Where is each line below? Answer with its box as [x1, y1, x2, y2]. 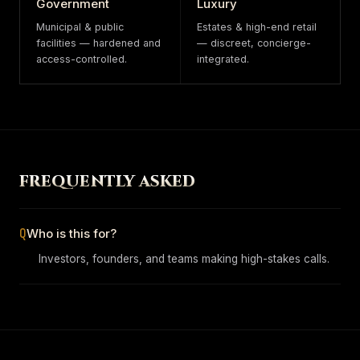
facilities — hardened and [36, 37, 161, 49]
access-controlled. [36, 53, 127, 65]
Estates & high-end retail [196, 21, 317, 33]
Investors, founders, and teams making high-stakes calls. [39, 252, 329, 265]
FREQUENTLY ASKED [19, 171, 196, 192]
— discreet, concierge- [196, 37, 311, 49]
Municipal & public [36, 21, 124, 33]
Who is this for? [27, 226, 117, 241]
